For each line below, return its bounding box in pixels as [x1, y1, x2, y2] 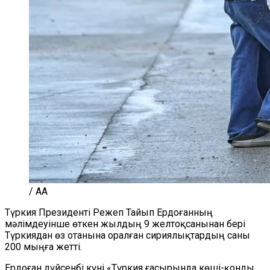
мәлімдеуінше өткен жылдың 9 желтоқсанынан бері [5, 218, 245, 230]
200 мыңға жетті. [5, 241, 82, 253]
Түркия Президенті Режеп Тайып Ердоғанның [5, 207, 213, 218]
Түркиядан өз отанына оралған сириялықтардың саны [5, 230, 250, 241]
